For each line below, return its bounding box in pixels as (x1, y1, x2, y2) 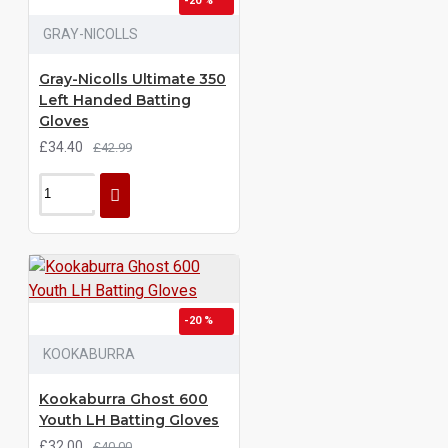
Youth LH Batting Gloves (39, 411, 219, 429)
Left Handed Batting (39, 91, 191, 109)
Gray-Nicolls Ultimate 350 (39, 70, 226, 88)
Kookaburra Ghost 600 (39, 390, 208, 408)
